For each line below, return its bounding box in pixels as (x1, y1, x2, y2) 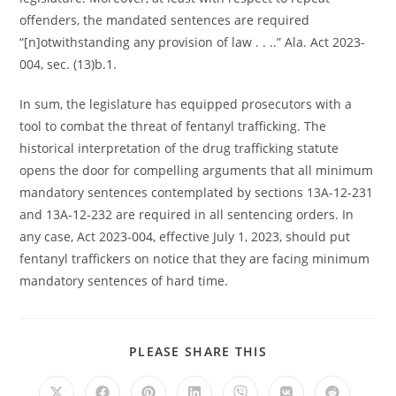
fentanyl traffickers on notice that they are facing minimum (19, 250, 370, 268)
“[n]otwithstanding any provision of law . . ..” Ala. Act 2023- (19, 34, 366, 51)
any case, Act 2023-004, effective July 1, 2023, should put (19, 228, 351, 246)
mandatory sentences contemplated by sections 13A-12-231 (19, 184, 374, 202)
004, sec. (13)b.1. (19, 56, 118, 73)
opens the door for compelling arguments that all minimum (19, 162, 374, 179)
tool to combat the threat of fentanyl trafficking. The (19, 118, 327, 135)
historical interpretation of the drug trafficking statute (19, 140, 339, 157)
